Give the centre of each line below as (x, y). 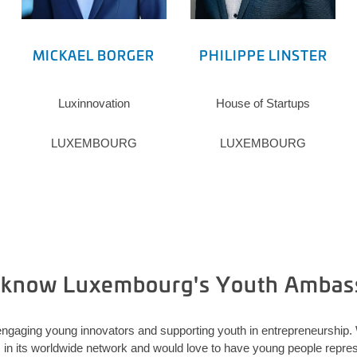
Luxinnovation (94, 103)
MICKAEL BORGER (94, 55)
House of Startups (263, 103)
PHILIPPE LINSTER (263, 55)
